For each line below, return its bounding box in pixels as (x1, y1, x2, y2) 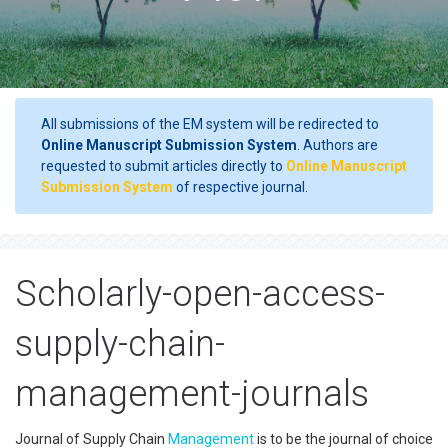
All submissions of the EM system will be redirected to (41, 116, 379, 132)
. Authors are (297, 137, 378, 153)
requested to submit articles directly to (41, 158, 286, 174)
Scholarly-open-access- (15, 273, 385, 315)
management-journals (15, 373, 369, 415)
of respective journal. (173, 179, 308, 195)
